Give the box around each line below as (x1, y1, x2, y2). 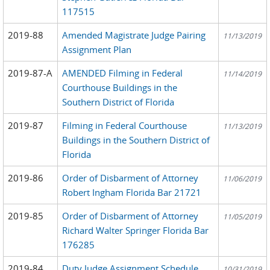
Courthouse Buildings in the (62, 81, 178, 93)
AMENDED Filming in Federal (62, 66, 183, 79)
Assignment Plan (62, 43, 132, 55)
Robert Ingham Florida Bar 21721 (62, 186, 202, 198)
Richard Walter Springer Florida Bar (62, 224, 209, 236)
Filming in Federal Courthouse (62, 119, 187, 131)
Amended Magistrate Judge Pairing (62, 28, 206, 41)
